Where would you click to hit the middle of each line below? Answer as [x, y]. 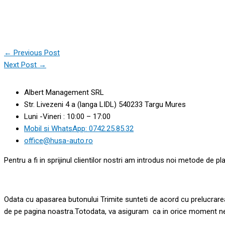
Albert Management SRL [64, 92]
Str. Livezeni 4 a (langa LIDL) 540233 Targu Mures [105, 104]
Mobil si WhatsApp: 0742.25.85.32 [79, 129]
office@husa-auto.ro [59, 141]
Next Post [21, 65]
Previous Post [36, 52]
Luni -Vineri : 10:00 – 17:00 [67, 117]
